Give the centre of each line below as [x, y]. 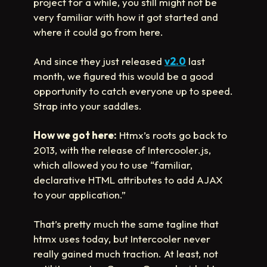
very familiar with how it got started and [126, 17]
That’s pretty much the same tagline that [126, 223]
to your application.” [80, 194]
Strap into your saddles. [88, 105]
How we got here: [75, 135]
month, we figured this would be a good [123, 76]
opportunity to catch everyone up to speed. [133, 91]
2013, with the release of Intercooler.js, [122, 150]
